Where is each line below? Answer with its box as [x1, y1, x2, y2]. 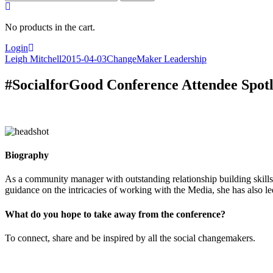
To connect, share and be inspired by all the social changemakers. [5, 232, 255, 243]
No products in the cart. [5, 22, 95, 32]
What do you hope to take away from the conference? [5, 208, 225, 219]
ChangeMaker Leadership [107, 54, 207, 64]
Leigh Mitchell [5, 54, 62, 64]
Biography [5, 150, 49, 161]
